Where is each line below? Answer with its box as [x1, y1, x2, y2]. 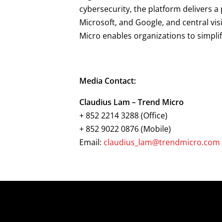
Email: [79, 137, 104, 148]
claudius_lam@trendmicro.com [104, 137, 220, 148]
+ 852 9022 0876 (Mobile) [79, 123, 171, 134]
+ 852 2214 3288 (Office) [79, 110, 167, 121]
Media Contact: [79, 75, 136, 86]
